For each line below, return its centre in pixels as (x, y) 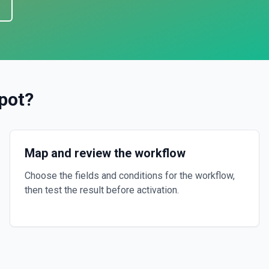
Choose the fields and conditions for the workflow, (130, 176)
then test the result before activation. (102, 190)
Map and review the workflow (105, 153)
